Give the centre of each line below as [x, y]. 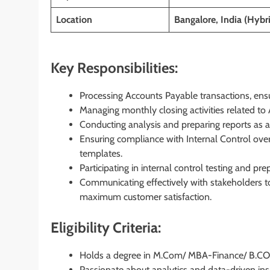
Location [74, 19]
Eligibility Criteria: [106, 227]
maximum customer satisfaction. [146, 196]
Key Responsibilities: [114, 67]
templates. [101, 153]
